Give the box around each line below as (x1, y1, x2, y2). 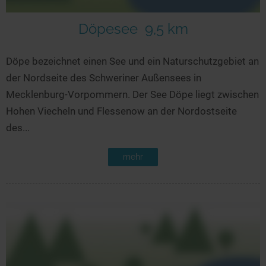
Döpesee (78, 20, 138, 37)
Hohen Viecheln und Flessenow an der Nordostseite (6, 104, 237, 117)
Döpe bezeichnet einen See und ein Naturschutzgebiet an (6, 55, 259, 67)
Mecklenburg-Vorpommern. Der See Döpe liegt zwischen (6, 88, 259, 100)
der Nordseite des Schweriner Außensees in (6, 71, 201, 84)
